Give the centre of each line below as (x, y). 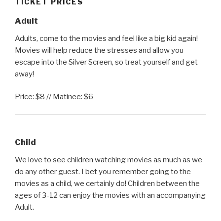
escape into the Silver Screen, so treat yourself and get (106, 62)
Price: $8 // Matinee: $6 (54, 97)
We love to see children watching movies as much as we (109, 160)
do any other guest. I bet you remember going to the (103, 172)
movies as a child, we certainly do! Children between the (107, 184)
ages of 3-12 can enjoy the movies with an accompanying (110, 196)
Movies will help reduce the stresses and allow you (99, 50)
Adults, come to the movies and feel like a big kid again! (106, 38)
